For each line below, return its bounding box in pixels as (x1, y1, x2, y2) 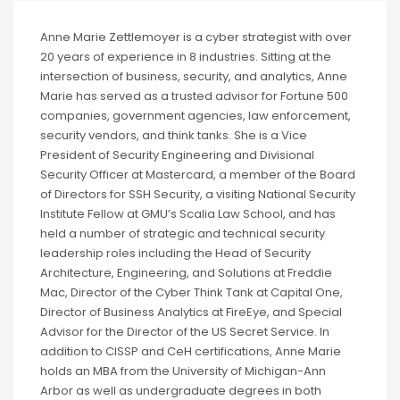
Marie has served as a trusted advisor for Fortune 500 (40, 87, 348, 104)
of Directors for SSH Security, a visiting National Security (40, 185, 355, 203)
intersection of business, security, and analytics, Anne (40, 67, 347, 85)
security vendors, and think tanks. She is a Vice (40, 126, 307, 144)
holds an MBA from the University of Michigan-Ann (40, 362, 326, 379)
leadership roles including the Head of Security (40, 244, 311, 262)
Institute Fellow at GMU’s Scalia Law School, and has (40, 204, 336, 222)
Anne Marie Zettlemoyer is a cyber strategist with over (40, 28, 352, 46)
